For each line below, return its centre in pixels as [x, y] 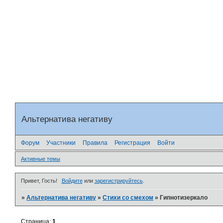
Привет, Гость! [39, 180]
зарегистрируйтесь [118, 180]
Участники [61, 143]
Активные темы [41, 159]
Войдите [72, 180]
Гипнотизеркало [184, 197]
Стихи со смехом [128, 197]
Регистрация [132, 143]
